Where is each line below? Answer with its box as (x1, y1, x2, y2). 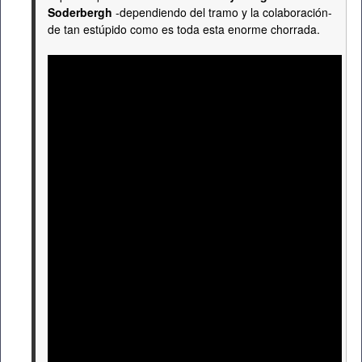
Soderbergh (48, 4, 112, 20)
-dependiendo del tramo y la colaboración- (112, 4, 332, 20)
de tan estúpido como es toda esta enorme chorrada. (48, 21, 320, 37)
